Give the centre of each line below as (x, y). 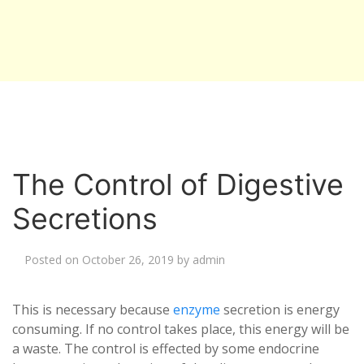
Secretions (85, 219)
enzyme (197, 310)
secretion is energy (280, 310)
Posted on (53, 260)
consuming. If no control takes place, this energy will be (181, 329)
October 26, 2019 (128, 260)
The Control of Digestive (178, 184)
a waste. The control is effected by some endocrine (166, 349)
